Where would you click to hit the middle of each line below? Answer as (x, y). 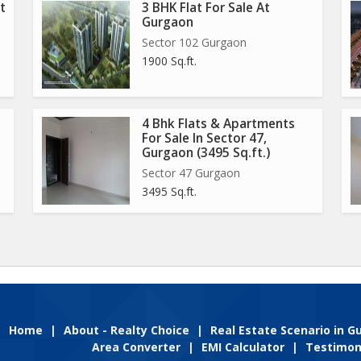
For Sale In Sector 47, (204, 138)
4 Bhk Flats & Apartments (218, 124)
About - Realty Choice (127, 330)
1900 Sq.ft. (169, 61)
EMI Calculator (243, 347)
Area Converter (136, 347)
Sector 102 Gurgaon (194, 42)
